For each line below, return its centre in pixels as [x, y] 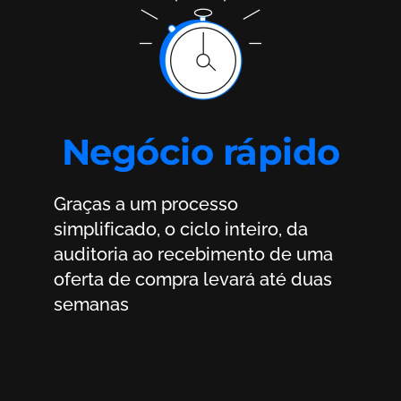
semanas [91, 304]
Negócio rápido [200, 151]
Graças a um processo [60, 204]
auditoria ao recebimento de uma [193, 254]
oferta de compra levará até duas [193, 279]
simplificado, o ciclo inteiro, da [181, 229]
